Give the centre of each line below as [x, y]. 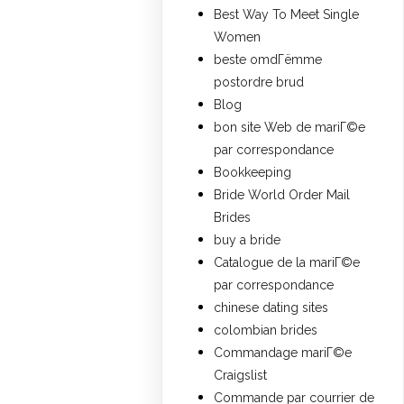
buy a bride [248, 240]
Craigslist [241, 376]
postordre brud [259, 83]
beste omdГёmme [268, 60]
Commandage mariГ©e [283, 353]
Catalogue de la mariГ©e [287, 263]
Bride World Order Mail [282, 195]
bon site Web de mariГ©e [290, 128]
